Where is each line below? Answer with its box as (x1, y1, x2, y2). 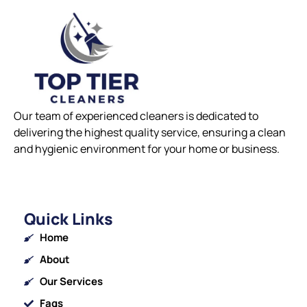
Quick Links (24, 208, 113, 230)
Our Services (39, 274, 103, 289)
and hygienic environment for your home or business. (14, 141, 280, 157)
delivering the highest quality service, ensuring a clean (14, 125, 286, 140)
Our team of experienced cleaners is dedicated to (14, 108, 258, 124)
